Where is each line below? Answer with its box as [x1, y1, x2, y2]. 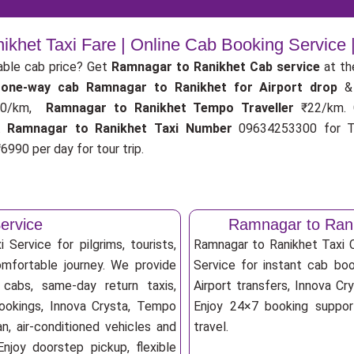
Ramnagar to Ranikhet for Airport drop [85, 80, 345, 95]
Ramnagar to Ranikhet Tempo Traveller [45, 100, 302, 115]
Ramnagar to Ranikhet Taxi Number [7, 121, 232, 136]
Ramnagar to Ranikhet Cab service [111, 59, 321, 74]
